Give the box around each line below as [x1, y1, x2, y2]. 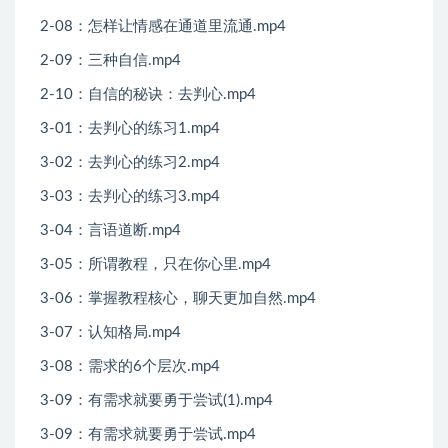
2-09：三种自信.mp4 [40, 53, 181, 69]
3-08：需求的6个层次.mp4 [40, 359, 220, 375]
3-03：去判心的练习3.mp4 [40, 189, 220, 205]
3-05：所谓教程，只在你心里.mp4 [40, 257, 271, 273]
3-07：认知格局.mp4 [40, 325, 181, 341]
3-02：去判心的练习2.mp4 [40, 155, 220, 171]
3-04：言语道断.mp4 [40, 223, 181, 239]
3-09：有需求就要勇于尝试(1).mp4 [40, 393, 273, 409]
